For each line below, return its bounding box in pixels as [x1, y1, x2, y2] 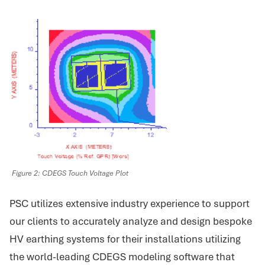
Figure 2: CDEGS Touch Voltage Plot [12, 168, 128, 178]
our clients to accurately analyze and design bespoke [9, 214, 252, 228]
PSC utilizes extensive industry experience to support [9, 196, 250, 210]
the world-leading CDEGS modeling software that [9, 250, 235, 263]
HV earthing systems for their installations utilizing [9, 232, 241, 245]
